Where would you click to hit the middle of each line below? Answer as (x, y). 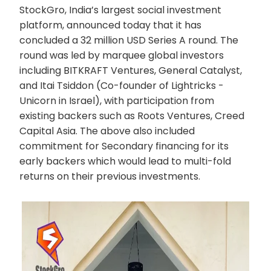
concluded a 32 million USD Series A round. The (129, 40)
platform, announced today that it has (110, 25)
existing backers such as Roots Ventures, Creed (132, 116)
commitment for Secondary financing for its (124, 146)
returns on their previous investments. (110, 176)
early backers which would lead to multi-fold (125, 161)
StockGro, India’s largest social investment (120, 10)
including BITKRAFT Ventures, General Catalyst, (131, 70)
